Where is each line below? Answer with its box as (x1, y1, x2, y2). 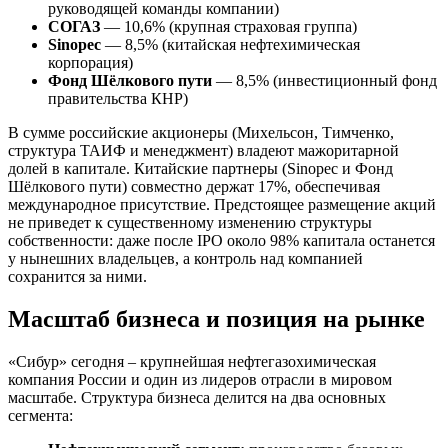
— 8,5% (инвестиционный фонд (212, 72, 437, 90)
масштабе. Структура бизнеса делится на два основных (8, 389, 386, 407)
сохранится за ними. (8, 268, 147, 286)
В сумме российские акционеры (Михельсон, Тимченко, (8, 124, 394, 142)
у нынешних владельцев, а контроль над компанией (8, 250, 363, 268)
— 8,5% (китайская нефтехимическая (101, 36, 360, 54)
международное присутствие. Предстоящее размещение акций (8, 196, 436, 214)
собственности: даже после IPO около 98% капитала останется (8, 232, 435, 250)
